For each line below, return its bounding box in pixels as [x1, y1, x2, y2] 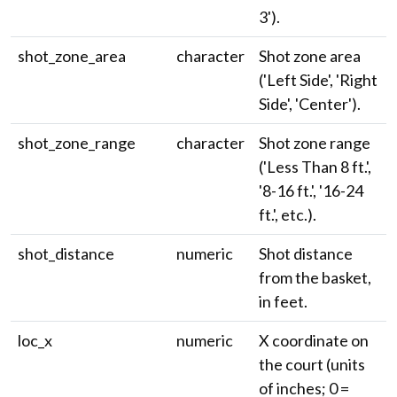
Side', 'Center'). [259, 94, 361, 113]
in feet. [259, 292, 307, 311]
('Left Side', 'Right [259, 70, 378, 90]
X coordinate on [259, 331, 369, 350]
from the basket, [259, 268, 371, 287]
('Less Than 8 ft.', [259, 157, 371, 176]
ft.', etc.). [259, 205, 316, 224]
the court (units [259, 354, 365, 374]
